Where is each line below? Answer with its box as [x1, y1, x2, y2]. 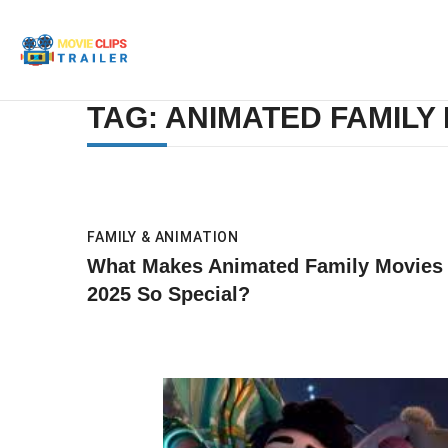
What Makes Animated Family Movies [87, 254, 443, 277]
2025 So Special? [87, 282, 250, 305]
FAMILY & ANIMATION [87, 229, 240, 245]
